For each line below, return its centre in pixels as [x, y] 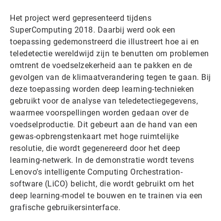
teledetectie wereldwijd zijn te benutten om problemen [110, 54]
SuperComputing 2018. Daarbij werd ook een [93, 30]
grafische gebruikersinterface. [65, 207]
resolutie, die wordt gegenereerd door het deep [95, 148]
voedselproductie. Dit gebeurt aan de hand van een [104, 125]
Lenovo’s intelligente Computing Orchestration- [96, 172]
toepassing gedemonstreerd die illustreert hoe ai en [105, 42]
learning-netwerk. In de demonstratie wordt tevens [102, 160]
